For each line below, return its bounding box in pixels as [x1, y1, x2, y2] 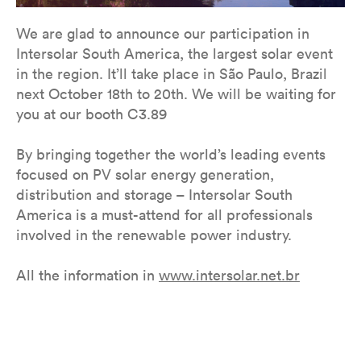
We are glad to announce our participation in [16, 24, 309, 44]
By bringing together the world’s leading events [16, 145, 326, 164]
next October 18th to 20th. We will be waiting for [16, 85, 336, 104]
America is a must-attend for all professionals [16, 205, 313, 225]
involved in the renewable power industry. [16, 226, 292, 245]
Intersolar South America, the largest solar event [16, 44, 333, 64]
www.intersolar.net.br [159, 266, 300, 285]
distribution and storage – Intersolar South [16, 185, 293, 205]
